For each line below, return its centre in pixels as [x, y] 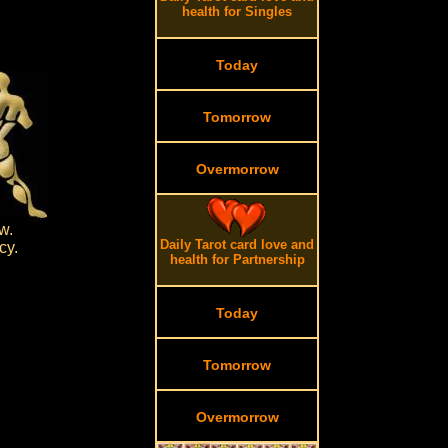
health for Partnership [237, 259]
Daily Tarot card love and [237, 244]
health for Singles [237, 11]
